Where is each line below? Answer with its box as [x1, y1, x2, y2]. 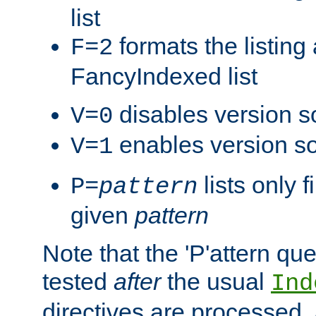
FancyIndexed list [71, 62, 257, 90]
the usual [161, 267, 271, 295]
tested [42, 267, 114, 295]
